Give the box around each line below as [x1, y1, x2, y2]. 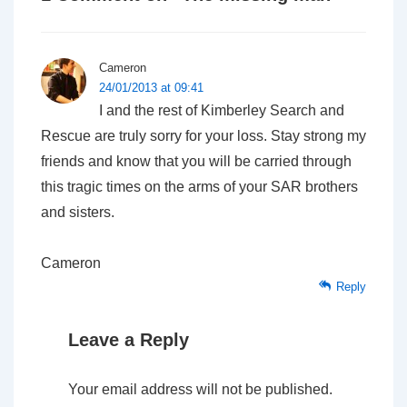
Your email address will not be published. [68, 382, 333, 398]
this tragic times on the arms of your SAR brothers [41, 179, 358, 195]
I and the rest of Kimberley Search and [99, 103, 344, 119]
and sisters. [41, 204, 114, 221]
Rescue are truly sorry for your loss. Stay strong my [41, 128, 366, 144]
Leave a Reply [68, 330, 189, 351]
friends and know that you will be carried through [41, 154, 352, 170]
